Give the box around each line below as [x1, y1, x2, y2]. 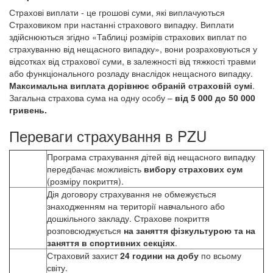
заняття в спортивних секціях [47, 236, 175, 249]
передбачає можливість [47, 163, 144, 175]
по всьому [199, 249, 241, 262]
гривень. [9, 104, 47, 116]
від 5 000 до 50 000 [175, 91, 255, 104]
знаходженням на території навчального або [47, 200, 225, 213]
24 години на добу [120, 249, 199, 262]
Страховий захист [47, 249, 120, 262]
